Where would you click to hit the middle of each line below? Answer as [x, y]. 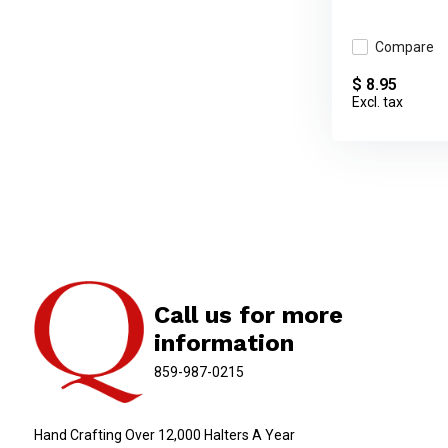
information [223, 342]
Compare [404, 46]
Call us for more [248, 314]
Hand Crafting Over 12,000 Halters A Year [164, 434]
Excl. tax [377, 102]
